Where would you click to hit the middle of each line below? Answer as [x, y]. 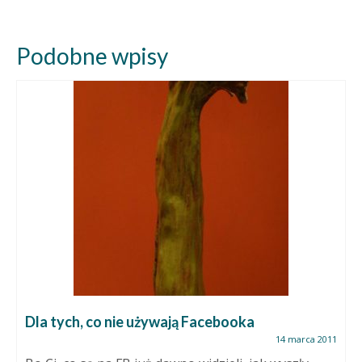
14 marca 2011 [306, 339]
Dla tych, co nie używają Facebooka [140, 322]
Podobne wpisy [92, 56]
